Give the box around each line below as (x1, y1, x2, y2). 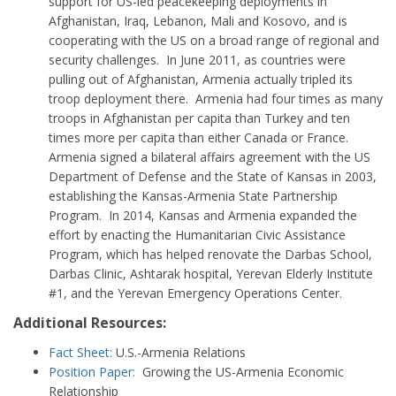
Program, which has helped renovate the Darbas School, (49, 246, 372, 263)
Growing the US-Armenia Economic (135, 363, 344, 380)
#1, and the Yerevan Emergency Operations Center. (49, 285, 342, 301)
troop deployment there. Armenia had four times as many (49, 90, 383, 107)
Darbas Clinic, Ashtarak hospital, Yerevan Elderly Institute (49, 265, 373, 282)
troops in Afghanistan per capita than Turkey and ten (49, 110, 350, 126)
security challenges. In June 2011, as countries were (49, 51, 346, 68)
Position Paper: (49, 363, 135, 380)
